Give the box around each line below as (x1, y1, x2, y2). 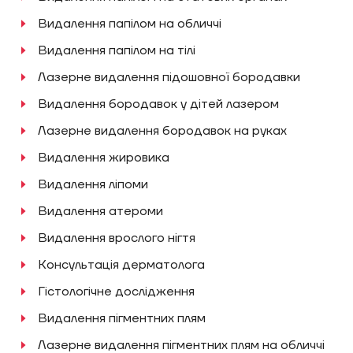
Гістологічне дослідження (38, 284, 195, 299)
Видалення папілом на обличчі (38, 16, 221, 32)
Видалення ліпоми (38, 176, 148, 192)
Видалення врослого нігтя (38, 230, 195, 246)
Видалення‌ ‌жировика (38, 150, 169, 165)
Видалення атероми (38, 203, 163, 219)
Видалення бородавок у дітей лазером (38, 96, 279, 112)
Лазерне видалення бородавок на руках (38, 123, 287, 139)
